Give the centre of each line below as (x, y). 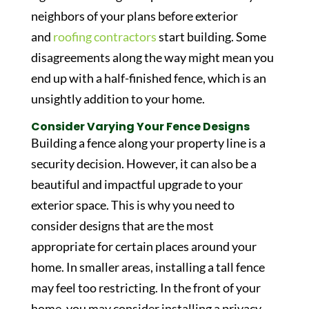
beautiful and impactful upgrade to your (137, 184)
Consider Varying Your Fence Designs (140, 127)
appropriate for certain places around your (143, 246)
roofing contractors (104, 37)
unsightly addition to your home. (118, 99)
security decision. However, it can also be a (143, 163)
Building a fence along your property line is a (148, 143)
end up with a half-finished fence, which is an (148, 78)
